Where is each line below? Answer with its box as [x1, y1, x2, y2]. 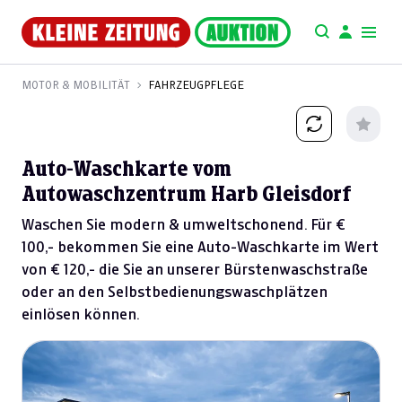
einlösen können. [22, 307, 139, 322]
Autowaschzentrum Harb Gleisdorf [22, 184, 352, 205]
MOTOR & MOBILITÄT [22, 79, 130, 91]
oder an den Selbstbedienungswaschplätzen [22, 284, 328, 300]
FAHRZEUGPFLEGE [148, 79, 244, 91]
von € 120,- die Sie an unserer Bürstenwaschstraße [22, 262, 368, 277]
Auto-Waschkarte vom [22, 159, 232, 179]
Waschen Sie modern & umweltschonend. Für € [22, 217, 345, 232]
